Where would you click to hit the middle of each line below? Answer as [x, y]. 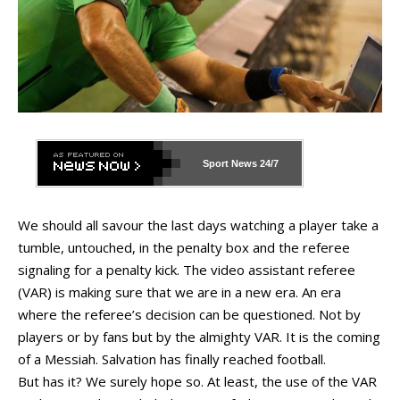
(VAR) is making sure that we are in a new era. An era [179, 292]
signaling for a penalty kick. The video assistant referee [187, 270]
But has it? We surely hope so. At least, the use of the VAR [197, 382]
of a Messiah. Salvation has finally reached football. [172, 359]
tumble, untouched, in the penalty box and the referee [184, 248]
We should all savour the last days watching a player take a [198, 225]
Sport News [230, 164]
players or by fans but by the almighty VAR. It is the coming [199, 337]
